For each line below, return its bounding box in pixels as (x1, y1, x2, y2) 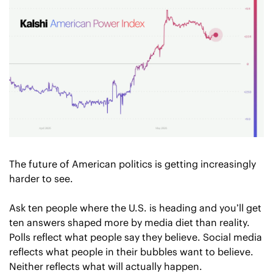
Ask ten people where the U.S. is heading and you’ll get (9, 202, 261, 214)
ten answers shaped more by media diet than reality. (9, 216, 250, 229)
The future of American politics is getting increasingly (9, 158, 256, 171)
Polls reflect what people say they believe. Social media (9, 231, 262, 244)
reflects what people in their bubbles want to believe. (9, 246, 253, 258)
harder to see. (9, 172, 73, 185)
